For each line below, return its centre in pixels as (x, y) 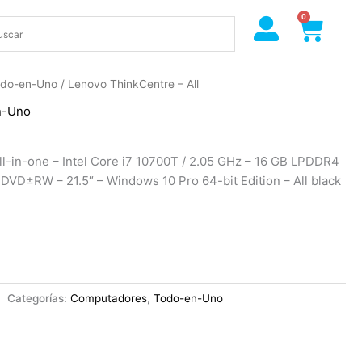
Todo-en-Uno (189, 299)
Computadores (109, 299)
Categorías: (39, 299)
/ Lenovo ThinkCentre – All (128, 84)
